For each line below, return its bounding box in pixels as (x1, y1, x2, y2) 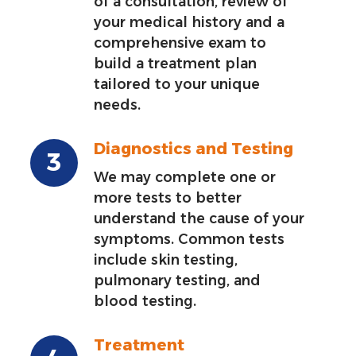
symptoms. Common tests (94, 230, 285, 247)
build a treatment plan (94, 54, 257, 72)
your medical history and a (94, 13, 285, 30)
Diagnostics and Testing (94, 138, 294, 158)
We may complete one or (94, 168, 277, 185)
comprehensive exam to (94, 33, 267, 51)
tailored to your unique (94, 75, 261, 92)
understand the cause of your (94, 209, 305, 226)
